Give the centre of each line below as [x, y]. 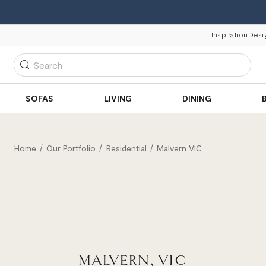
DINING [197, 98]
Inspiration [230, 34]
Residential [126, 148]
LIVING [118, 98]
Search [33, 69]
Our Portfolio [71, 148]
